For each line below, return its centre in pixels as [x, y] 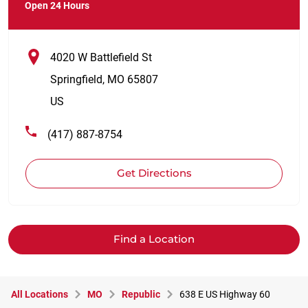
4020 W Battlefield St [101, 57]
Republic [141, 294]
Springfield [76, 79]
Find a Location [154, 239]
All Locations [40, 294]
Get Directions [154, 173]
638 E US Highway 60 [225, 294]
